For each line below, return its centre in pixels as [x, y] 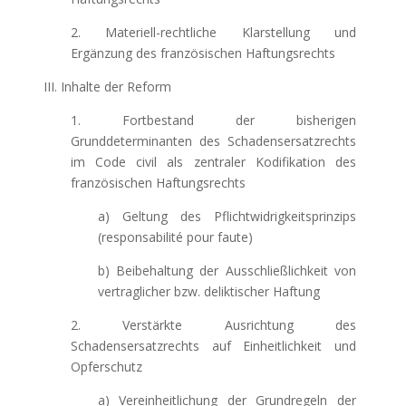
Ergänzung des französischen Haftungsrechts [203, 53]
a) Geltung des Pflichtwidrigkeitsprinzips [227, 216]
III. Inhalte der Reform [107, 87]
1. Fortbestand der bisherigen [213, 120]
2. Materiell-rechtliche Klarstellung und [213, 32]
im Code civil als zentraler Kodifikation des [213, 162]
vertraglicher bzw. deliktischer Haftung [208, 291]
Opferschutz [106, 367]
